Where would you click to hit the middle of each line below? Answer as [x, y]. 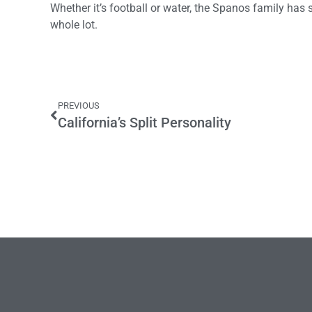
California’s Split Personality [145, 122]
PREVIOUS [79, 105]
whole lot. [74, 24]
